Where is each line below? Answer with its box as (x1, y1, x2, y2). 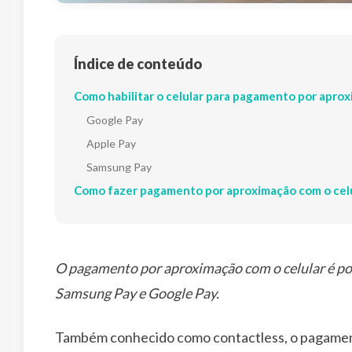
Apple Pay (86, 137, 136, 150)
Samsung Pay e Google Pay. (55, 284, 219, 302)
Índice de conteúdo (74, 55, 202, 72)
